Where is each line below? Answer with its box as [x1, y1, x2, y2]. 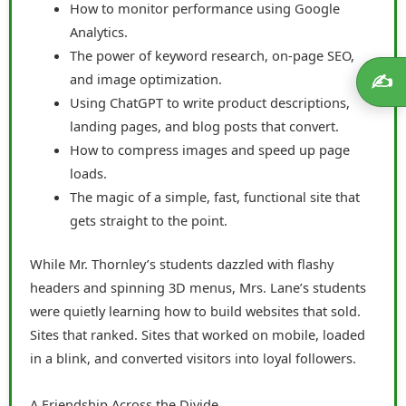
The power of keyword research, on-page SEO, [69, 45, 354, 64]
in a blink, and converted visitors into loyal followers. [30, 348, 356, 367]
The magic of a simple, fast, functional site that [69, 187, 360, 206]
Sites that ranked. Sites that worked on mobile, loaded [30, 324, 365, 343]
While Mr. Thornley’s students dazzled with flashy [30, 254, 333, 273]
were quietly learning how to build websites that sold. [30, 301, 361, 320]
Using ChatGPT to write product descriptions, [69, 92, 350, 111]
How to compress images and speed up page [69, 140, 350, 159]
